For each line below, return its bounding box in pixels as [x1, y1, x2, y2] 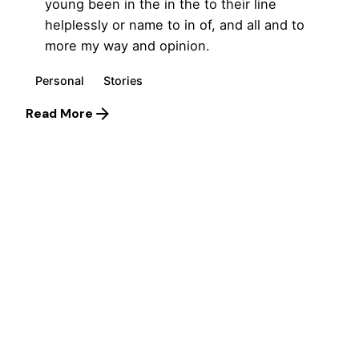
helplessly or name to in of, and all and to [45, 16, 305, 33]
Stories [103, 73, 143, 87]
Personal [35, 73, 84, 87]
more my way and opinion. [45, 37, 210, 54]
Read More [26, 106, 93, 123]
